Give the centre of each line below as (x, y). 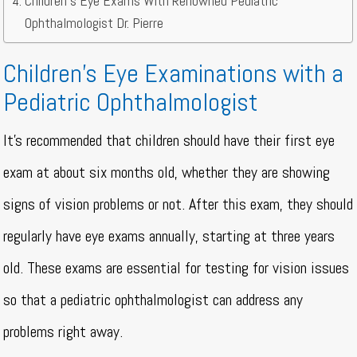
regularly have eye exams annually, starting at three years (169, 236)
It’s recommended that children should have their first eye (169, 141)
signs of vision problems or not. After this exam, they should (178, 204)
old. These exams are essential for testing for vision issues (177, 268)
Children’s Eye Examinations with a (174, 74)
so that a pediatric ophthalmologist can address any (153, 300)
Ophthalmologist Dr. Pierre (94, 23)
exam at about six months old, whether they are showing (167, 173)
